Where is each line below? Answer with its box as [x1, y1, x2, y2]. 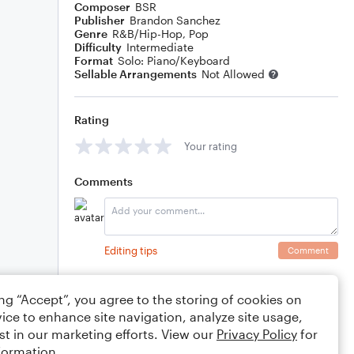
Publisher [74, 13, 125, 27]
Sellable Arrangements [74, 67, 197, 81]
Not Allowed [201, 67, 265, 81]
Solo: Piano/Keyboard [118, 54, 230, 67]
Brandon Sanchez [130, 13, 220, 27]
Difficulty [74, 40, 122, 54]
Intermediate [126, 40, 194, 54]
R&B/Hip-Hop [112, 27, 183, 40]
